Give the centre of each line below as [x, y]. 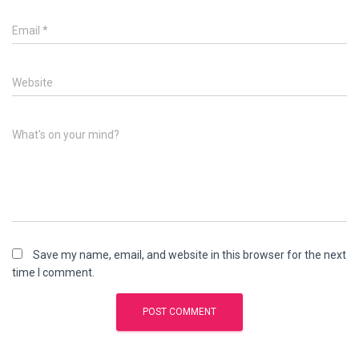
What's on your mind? [66, 135]
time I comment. [53, 273]
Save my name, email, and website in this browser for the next [190, 255]
